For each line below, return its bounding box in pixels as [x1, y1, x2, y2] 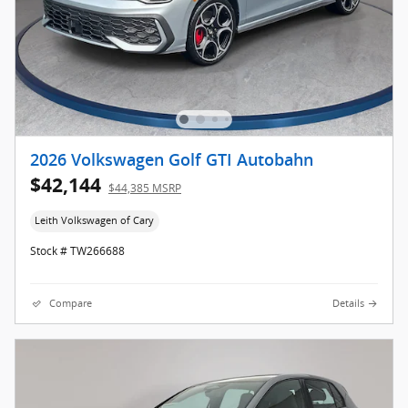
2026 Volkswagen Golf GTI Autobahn [30, 151, 313, 170]
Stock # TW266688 [30, 242, 125, 259]
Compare [49, 296, 92, 310]
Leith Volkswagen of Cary [35, 214, 155, 228]
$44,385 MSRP [108, 180, 181, 197]
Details [332, 296, 364, 310]
